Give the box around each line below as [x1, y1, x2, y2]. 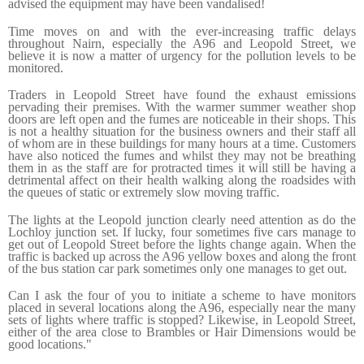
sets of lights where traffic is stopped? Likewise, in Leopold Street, [8, 313, 356, 327]
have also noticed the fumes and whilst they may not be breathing [8, 149, 356, 163]
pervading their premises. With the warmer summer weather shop [8, 100, 356, 115]
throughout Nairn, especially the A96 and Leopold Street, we [8, 36, 356, 50]
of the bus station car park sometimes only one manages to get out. [8, 261, 347, 275]
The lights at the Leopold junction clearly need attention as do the [8, 212, 356, 227]
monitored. [8, 60, 63, 75]
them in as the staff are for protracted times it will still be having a [8, 161, 356, 175]
